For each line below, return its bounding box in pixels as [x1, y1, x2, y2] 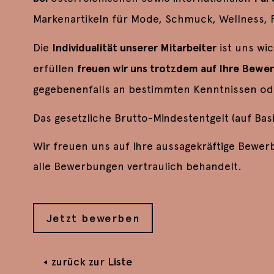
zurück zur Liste [51, 254, 132, 268]
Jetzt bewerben [46, 211, 140, 224]
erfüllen [32, 62, 77, 75]
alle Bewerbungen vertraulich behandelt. [32, 160, 248, 173]
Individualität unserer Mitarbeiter [51, 41, 217, 55]
